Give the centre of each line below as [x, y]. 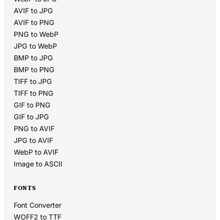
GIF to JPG [31, 117]
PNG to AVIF [34, 129]
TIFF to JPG [33, 82]
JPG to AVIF [33, 140]
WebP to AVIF [36, 152]
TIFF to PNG [34, 93]
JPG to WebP [35, 46]
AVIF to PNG [34, 23]
